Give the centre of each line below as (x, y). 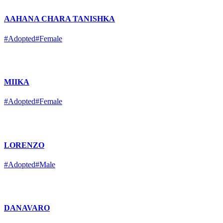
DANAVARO (27, 208)
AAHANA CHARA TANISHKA (59, 19)
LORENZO (24, 145)
